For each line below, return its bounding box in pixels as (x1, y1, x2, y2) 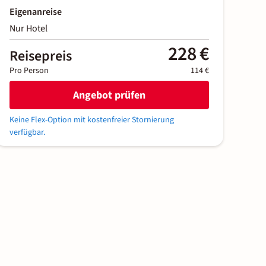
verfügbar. (9, 126, 45, 139)
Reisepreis (9, 46, 72, 67)
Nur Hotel (9, 22, 47, 36)
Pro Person (9, 65, 49, 77)
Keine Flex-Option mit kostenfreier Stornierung (9, 114, 174, 126)
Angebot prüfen (73, 87, 145, 103)
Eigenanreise (9, 5, 62, 19)
